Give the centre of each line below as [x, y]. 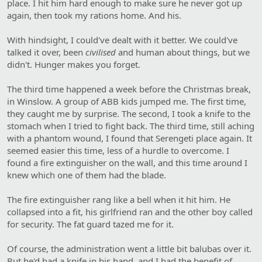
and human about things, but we [183, 52]
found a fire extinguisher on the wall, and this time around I [127, 162]
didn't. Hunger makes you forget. [74, 64]
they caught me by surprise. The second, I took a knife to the [129, 113]
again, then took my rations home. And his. [94, 15]
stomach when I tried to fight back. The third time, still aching [131, 125]
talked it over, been [46, 52]
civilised [101, 52]
